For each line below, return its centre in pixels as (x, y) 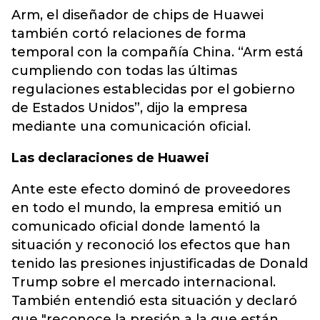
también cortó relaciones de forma (129, 34)
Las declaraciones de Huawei (110, 158)
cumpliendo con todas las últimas (124, 71)
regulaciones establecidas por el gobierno (153, 89)
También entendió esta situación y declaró (154, 301)
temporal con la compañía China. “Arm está (157, 52)
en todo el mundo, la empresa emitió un (147, 208)
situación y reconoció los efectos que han (151, 245)
